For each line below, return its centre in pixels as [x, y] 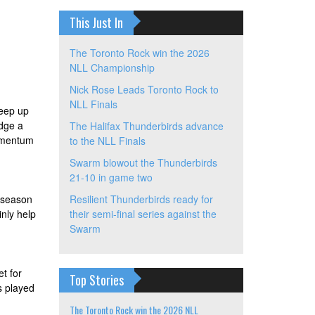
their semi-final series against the [143, 214]
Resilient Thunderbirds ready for [141, 199]
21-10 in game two [111, 178]
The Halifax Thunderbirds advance [146, 126]
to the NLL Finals [107, 141]
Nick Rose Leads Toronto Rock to [144, 90]
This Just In [96, 23]
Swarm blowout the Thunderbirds [143, 163]
